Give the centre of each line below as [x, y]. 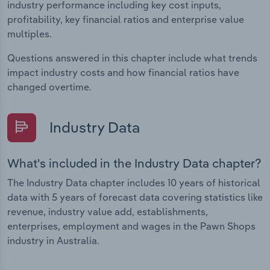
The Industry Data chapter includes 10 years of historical [134, 183]
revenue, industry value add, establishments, [108, 212]
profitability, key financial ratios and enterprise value [126, 20]
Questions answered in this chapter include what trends [132, 58]
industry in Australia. [53, 241]
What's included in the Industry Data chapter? [134, 163]
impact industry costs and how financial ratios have [123, 73]
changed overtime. [49, 87]
